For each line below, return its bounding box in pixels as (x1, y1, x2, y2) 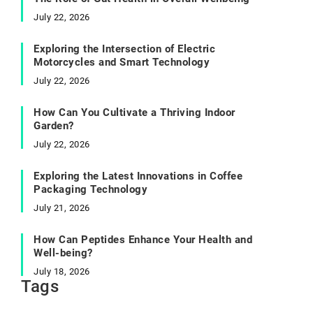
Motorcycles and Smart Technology (34, 56, 210, 68)
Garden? (34, 119, 74, 132)
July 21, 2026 (34, 203, 90, 213)
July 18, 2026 (34, 266, 90, 277)
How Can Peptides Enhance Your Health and (34, 233, 252, 246)
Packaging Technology (34, 183, 147, 196)
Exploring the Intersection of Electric (34, 43, 215, 55)
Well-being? (34, 247, 93, 259)
